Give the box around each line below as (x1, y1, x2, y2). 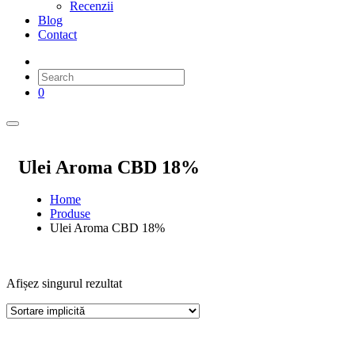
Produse (50, 207, 90, 221)
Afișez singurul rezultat (6, 277, 122, 291)
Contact (38, 28, 77, 41)
